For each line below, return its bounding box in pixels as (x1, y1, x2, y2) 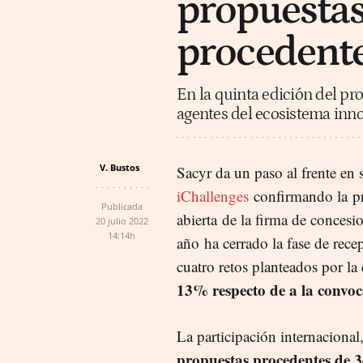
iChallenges (177, 185, 249, 206)
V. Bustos (100, 160, 139, 173)
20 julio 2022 (95, 214, 148, 227)
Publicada (100, 199, 143, 212)
